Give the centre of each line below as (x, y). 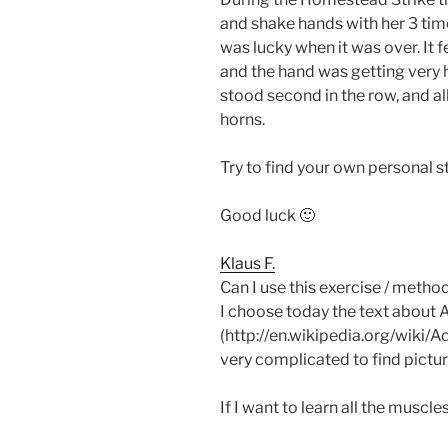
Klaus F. (247, 263)
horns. (242, 119)
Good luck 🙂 (267, 215)
